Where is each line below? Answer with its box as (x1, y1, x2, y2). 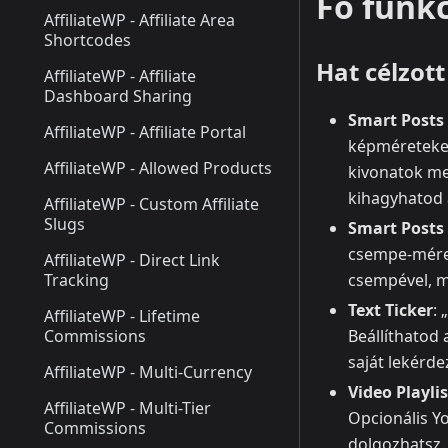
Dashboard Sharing (44, 85, 192, 107)
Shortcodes (44, 29, 131, 51)
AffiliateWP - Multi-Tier (44, 397, 212, 419)
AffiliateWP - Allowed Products (44, 157, 272, 179)
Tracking (44, 269, 109, 291)
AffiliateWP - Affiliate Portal (44, 121, 246, 143)
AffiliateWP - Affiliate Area (44, 9, 235, 31)
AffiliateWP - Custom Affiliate (44, 193, 259, 215)
